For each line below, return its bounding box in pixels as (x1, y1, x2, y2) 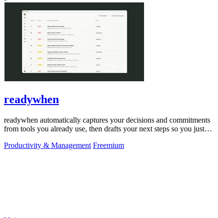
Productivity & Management (4, 141, 91, 150)
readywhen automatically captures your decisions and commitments (4, 116, 210, 125)
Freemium (93, 141, 124, 150)
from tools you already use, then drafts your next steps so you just (4, 125, 204, 133)
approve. (4, 133, 31, 142)
